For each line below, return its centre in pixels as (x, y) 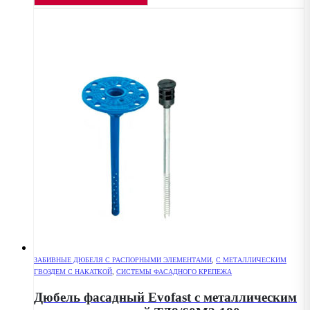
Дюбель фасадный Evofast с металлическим (165, 298)
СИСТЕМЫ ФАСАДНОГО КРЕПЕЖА (174, 271)
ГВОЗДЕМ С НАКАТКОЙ (73, 271)
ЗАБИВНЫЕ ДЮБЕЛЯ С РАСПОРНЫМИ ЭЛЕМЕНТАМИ (123, 259)
